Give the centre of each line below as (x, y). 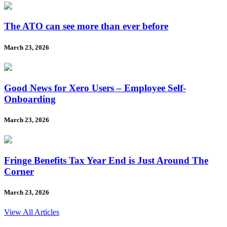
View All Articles (32, 212)
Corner (19, 171)
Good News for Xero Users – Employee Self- (95, 88)
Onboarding (30, 99)
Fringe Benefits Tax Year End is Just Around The (106, 160)
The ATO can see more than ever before (86, 26)
